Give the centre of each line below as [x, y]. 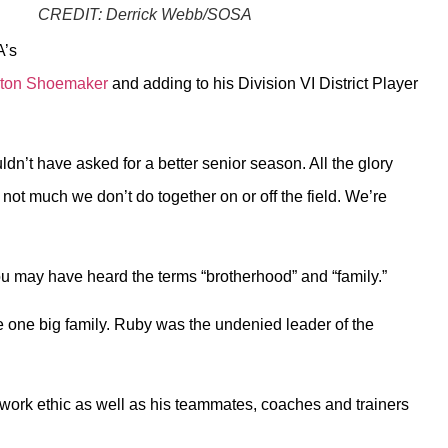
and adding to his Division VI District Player [263, 83]
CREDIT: [72, 14]
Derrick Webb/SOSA [179, 14]
